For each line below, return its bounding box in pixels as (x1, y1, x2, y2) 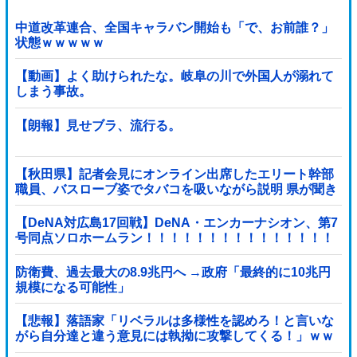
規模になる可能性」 (14, 280, 130, 294)
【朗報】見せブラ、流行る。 (14, 118, 181, 132)
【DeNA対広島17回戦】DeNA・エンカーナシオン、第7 (14, 216, 338, 230)
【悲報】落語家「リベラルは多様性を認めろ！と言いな (14, 314, 334, 328)
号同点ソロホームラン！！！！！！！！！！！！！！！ (14, 231, 334, 245)
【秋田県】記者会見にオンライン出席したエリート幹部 (14, 167, 334, 181)
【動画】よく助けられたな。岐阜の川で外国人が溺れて (14, 69, 334, 84)
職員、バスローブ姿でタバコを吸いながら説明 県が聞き (14, 182, 337, 196)
